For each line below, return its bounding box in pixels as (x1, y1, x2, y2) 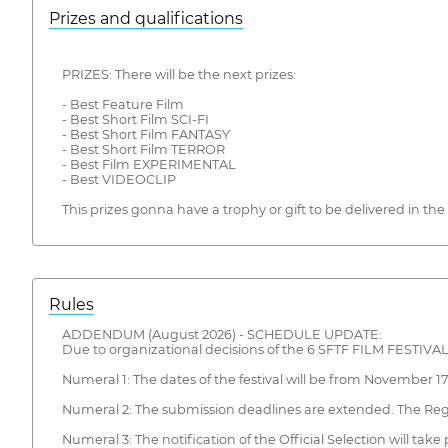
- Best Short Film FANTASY (61, 126, 230, 142)
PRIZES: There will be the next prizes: (61, 66, 296, 82)
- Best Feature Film (61, 96, 184, 112)
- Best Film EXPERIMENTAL (61, 156, 236, 172)
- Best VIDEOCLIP (61, 171, 176, 187)
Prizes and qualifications (49, 9, 243, 29)
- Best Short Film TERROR (61, 141, 225, 157)
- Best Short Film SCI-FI (61, 111, 209, 127)
